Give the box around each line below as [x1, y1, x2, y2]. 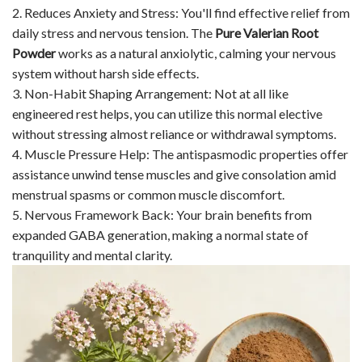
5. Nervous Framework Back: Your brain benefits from [12, 206, 312, 222]
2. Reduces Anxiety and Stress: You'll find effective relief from [12, 4, 350, 20]
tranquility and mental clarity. [12, 246, 172, 263]
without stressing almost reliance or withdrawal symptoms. [12, 125, 336, 141]
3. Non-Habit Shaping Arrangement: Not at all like [12, 85, 288, 101]
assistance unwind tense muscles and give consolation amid [12, 166, 336, 182]
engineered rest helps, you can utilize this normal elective [12, 105, 322, 121]
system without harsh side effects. [12, 65, 199, 81]
